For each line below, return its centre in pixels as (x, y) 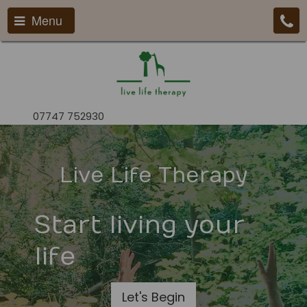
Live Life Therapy (153, 176)
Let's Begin (153, 297)
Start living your (139, 225)
